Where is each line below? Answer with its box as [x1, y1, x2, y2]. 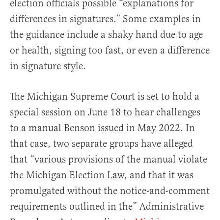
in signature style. [10, 60, 86, 73]
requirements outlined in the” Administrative [10, 200, 204, 213]
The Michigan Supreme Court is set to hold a [10, 90, 199, 103]
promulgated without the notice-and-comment [10, 185, 210, 197]
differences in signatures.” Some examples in [10, 13, 201, 26]
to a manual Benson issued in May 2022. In [10, 122, 195, 135]
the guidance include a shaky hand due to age [10, 28, 203, 41]
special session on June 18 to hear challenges [10, 106, 200, 119]
